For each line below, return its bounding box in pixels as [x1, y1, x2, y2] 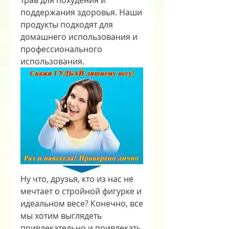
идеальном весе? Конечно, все [20, 198, 143, 210]
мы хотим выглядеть [20, 210, 102, 222]
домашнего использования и [20, 31, 138, 42]
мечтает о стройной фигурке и [20, 186, 142, 197]
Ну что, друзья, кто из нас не [20, 173, 133, 185]
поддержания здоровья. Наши [20, 7, 142, 18]
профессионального [20, 43, 102, 55]
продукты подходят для [20, 19, 113, 30]
